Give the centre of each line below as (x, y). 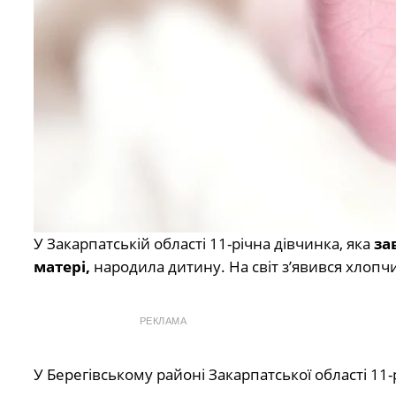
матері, (63, 266)
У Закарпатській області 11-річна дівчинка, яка (203, 243)
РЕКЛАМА (163, 320)
